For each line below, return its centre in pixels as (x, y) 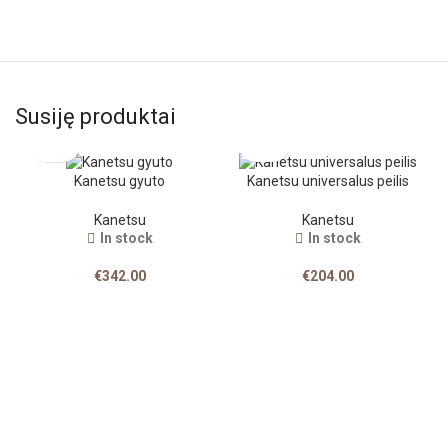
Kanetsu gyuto (119, 180)
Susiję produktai (96, 116)
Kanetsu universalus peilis (328, 180)
